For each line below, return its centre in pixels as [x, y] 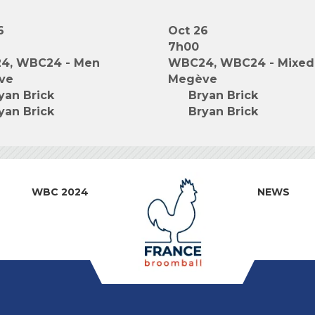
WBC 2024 [60, 192]
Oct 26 [188, 31]
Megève [193, 79]
